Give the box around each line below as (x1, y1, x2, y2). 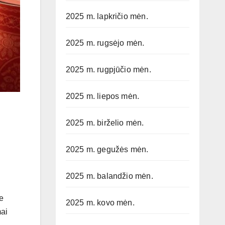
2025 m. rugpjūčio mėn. (65, 65, 151, 74)
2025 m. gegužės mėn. (65, 145, 149, 154)
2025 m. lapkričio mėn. (65, 12, 148, 21)
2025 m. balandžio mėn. (65, 172, 153, 181)
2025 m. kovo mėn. (65, 198, 135, 207)
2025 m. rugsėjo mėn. (65, 39, 145, 48)
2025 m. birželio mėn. (65, 119, 144, 128)
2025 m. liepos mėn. (65, 92, 140, 101)
